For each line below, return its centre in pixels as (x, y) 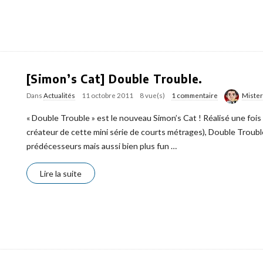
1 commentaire (195, 95)
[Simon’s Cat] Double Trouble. (115, 79)
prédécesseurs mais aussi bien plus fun (98, 146)
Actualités (59, 95)
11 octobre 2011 (107, 95)
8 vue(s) (152, 95)
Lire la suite (61, 173)
